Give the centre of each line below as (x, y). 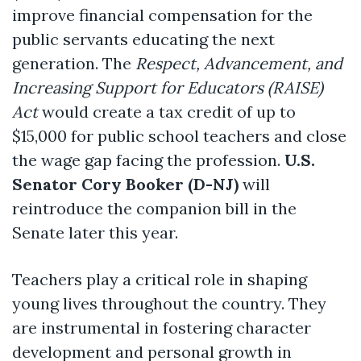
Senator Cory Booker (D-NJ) (125, 184)
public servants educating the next (143, 39)
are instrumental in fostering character (162, 327)
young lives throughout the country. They (169, 303)
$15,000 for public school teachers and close (179, 135)
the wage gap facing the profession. (148, 160)
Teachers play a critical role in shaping (160, 279)
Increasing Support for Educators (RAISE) (168, 87)
